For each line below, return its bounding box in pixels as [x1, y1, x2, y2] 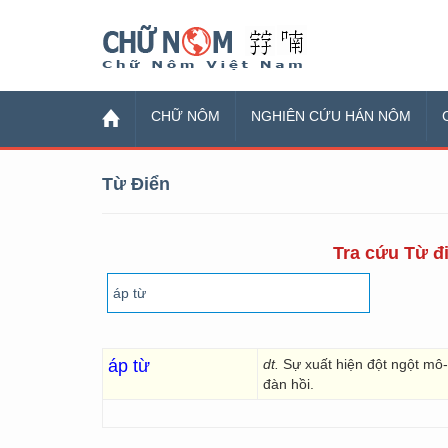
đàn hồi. [263, 376, 314, 392]
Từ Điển [102, 174, 170, 194]
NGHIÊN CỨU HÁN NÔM [251, 108, 411, 124]
